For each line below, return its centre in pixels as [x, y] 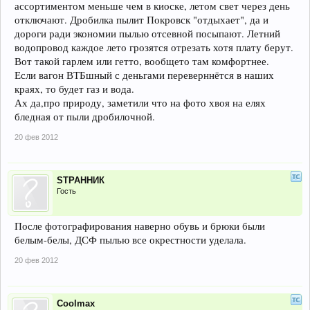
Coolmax [76, 303]
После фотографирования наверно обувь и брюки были [140, 226]
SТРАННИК [81, 180]
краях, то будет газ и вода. [74, 89]
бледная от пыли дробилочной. [85, 117]
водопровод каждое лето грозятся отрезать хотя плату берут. [154, 47]
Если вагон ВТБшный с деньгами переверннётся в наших [144, 75]
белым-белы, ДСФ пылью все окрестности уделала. [130, 240]
